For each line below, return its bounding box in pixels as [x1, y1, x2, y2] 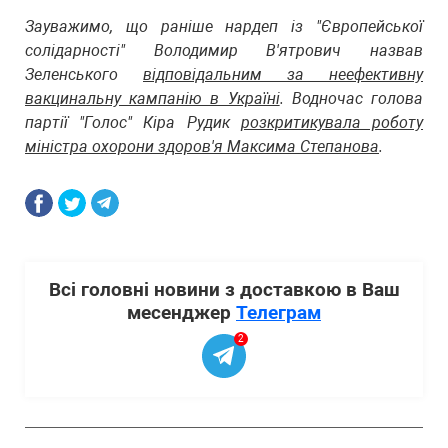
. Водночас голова [279, 89, 424, 108]
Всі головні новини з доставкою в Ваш [48, 278, 400, 301]
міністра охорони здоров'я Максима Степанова [25, 137, 379, 156]
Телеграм [236, 301, 321, 324]
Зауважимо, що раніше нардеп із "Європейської [25, 17, 423, 36]
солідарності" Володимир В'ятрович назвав [25, 41, 423, 60]
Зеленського [25, 65, 143, 84]
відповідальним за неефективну [143, 65, 423, 84]
